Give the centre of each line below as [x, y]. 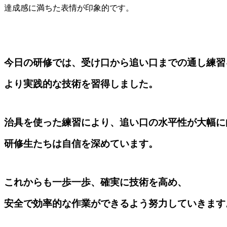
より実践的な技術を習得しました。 [81, 84]
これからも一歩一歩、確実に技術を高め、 [96, 182]
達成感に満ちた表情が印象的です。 [69, 8]
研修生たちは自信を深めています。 [81, 144]
